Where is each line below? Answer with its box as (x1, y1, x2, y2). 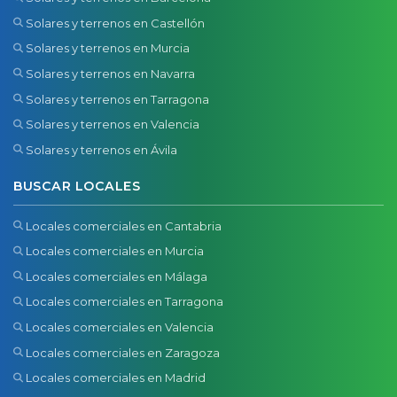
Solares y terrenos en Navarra (26, 66, 196, 81)
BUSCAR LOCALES (13, 178, 140, 195)
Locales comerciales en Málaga (26, 269, 208, 284)
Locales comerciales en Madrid (26, 370, 206, 385)
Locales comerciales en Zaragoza (26, 345, 221, 360)
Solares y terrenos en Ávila (26, 142, 178, 157)
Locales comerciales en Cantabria (26, 218, 222, 233)
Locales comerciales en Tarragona (26, 294, 224, 309)
